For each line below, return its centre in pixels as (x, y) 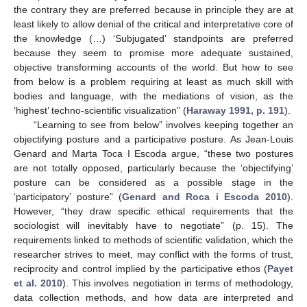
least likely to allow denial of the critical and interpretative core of (153, 24)
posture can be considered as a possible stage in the (153, 182)
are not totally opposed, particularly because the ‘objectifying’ (153, 168)
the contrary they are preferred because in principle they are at (153, 9)
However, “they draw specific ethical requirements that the (153, 211)
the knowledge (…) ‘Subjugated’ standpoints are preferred (153, 38)
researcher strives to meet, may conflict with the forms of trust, (153, 254)
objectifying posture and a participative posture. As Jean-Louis (153, 139)
